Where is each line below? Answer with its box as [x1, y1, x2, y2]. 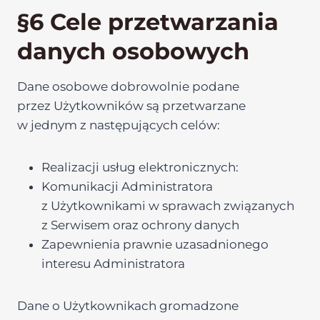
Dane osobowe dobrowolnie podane [17, 79, 239, 94]
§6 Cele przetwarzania [17, 8, 279, 36]
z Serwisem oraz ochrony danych [41, 218, 239, 232]
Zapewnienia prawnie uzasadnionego [41, 237, 269, 251]
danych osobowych [17, 37, 249, 65]
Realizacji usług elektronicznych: [41, 160, 239, 174]
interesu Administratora [41, 256, 185, 271]
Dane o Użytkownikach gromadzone [17, 299, 239, 313]
